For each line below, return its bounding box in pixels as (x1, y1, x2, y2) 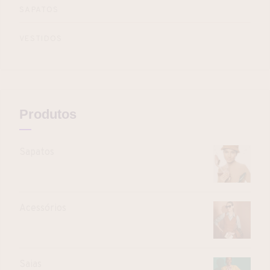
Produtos (19, 106, 77, 122)
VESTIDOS (19, 34, 63, 44)
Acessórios (19, 202, 66, 215)
